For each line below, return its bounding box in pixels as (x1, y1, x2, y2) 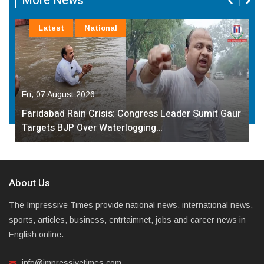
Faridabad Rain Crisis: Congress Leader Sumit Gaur (22, 107, 241, 121)
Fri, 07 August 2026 (22, 90, 95, 100)
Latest (38, 24, 64, 33)
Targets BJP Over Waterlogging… (22, 121, 163, 136)
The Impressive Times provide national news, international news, (9, 200, 253, 210)
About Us (9, 176, 50, 191)
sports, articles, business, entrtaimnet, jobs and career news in (9, 215, 246, 225)
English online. (9, 230, 64, 240)
